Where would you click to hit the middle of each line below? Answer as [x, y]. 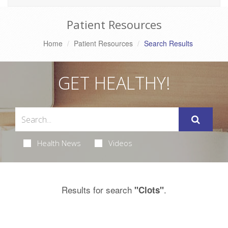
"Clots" [149, 190]
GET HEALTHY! [114, 83]
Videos [120, 143]
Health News [59, 143]
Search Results [168, 44]
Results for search [98, 190]
